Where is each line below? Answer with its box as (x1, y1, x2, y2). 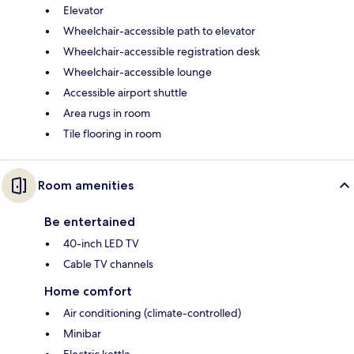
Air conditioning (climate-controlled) (63, 306, 241, 321)
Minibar (63, 326, 101, 341)
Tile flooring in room (63, 126, 161, 141)
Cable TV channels (63, 257, 153, 272)
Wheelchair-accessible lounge (63, 65, 212, 80)
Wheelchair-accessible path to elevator (63, 24, 255, 39)
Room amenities (38, 178, 134, 194)
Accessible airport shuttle (63, 85, 187, 100)
